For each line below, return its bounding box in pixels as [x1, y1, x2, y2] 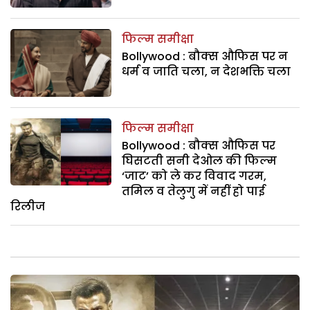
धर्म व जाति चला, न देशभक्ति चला [122, 64, 291, 80]
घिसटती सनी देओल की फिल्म [122, 152, 277, 169]
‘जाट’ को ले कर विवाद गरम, [122, 167, 267, 184]
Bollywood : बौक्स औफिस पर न [122, 48, 289, 65]
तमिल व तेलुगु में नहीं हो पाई [122, 183, 266, 199]
